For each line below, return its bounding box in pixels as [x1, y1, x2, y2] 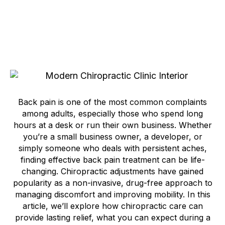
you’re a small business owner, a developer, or [23, 131, 202, 142]
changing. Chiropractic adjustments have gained [22, 166, 203, 176]
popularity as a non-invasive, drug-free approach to [13, 177, 212, 188]
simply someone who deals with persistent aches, [18, 143, 207, 153]
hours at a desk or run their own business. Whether [13, 120, 212, 130]
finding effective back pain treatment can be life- [20, 154, 205, 165]
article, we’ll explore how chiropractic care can [22, 200, 203, 211]
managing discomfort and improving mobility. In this [15, 189, 210, 199]
